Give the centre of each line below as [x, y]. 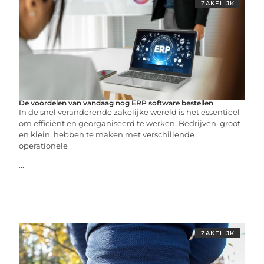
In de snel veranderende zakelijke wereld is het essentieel [130, 112]
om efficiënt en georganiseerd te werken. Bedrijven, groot [130, 123]
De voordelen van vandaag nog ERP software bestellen [116, 103]
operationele [44, 146]
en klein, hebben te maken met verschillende [107, 134]
